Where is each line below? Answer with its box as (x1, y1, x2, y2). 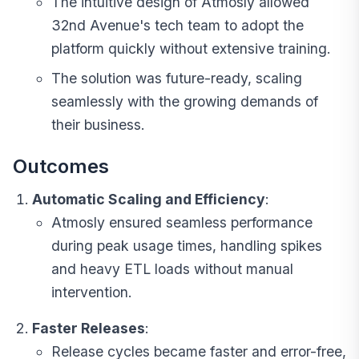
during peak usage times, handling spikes (51, 237, 322, 255)
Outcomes (13, 155, 109, 179)
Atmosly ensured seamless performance (51, 214, 313, 232)
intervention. (51, 284, 132, 301)
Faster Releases (32, 320, 145, 337)
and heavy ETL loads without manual (51, 260, 293, 278)
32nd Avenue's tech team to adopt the (51, 17, 304, 34)
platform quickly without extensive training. (51, 40, 331, 58)
